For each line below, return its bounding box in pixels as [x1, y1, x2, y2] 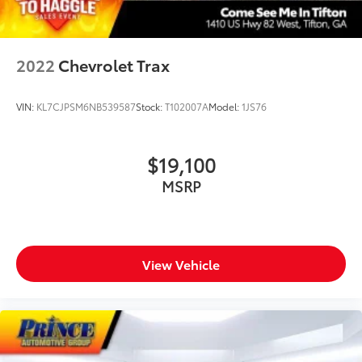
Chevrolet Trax [58, 53, 170, 76]
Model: [208, 99, 242, 113]
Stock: [136, 99, 165, 113]
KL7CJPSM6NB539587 [36, 99, 136, 113]
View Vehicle [142, 254, 220, 273]
